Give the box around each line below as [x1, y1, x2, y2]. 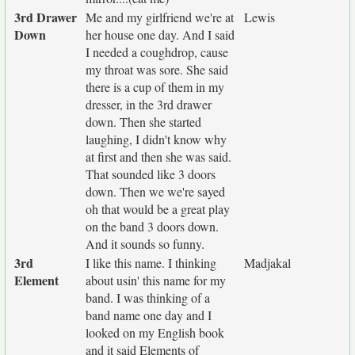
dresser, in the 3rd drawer [86, 96, 212, 113]
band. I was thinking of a [86, 289, 210, 306]
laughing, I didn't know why [86, 131, 227, 147]
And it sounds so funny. [86, 235, 204, 252]
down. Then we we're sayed [86, 183, 225, 200]
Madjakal [244, 254, 291, 271]
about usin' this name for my [86, 272, 226, 288]
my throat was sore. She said [86, 61, 228, 78]
